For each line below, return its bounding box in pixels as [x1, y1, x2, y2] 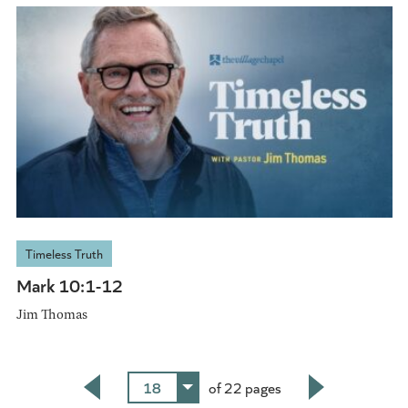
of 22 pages [208, 377, 281, 397]
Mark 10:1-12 [15, 271, 123, 297]
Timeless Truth [25, 244, 103, 262]
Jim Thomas [15, 303, 87, 323]
